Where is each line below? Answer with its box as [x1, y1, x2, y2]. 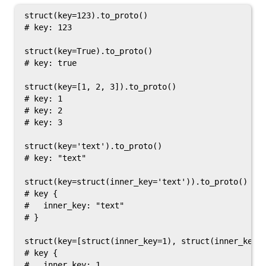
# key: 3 [24, 118, 62, 127]
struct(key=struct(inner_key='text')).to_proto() [24, 177, 248, 186]
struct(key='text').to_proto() [24, 141, 162, 151]
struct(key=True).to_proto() [24, 46, 153, 56]
